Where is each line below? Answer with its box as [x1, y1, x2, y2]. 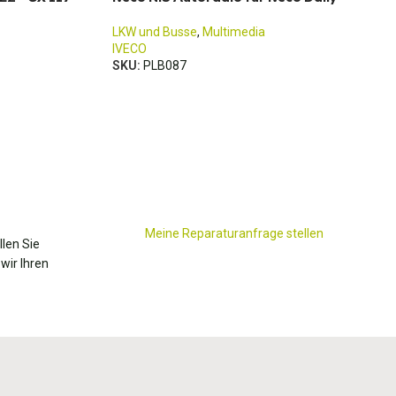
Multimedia [202, 25, 265, 39]
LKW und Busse [112, 25, 197, 39]
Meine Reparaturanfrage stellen [145, 226, 324, 240]
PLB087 [143, 58, 187, 72]
